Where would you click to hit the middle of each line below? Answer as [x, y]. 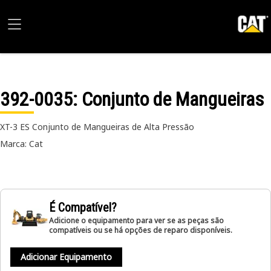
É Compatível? [83, 207]
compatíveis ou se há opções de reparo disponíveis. [141, 230]
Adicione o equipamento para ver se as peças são [136, 220]
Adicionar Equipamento [66, 257]
